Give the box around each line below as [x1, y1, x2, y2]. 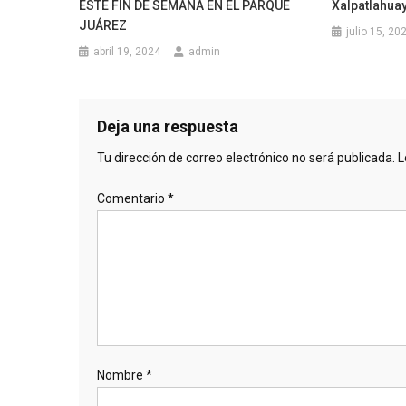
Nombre [97, 368, 146, 383]
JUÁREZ [79, 18, 128, 34]
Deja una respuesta [97, 117, 238, 137]
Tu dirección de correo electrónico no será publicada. [97, 150, 395, 166]
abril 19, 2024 [93, 45, 161, 59]
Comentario [97, 191, 168, 207]
